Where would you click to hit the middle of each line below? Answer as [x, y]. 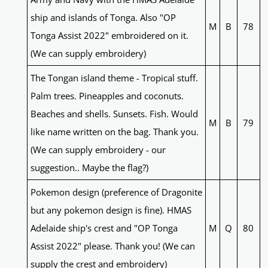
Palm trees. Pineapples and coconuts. [107, 96]
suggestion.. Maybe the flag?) [89, 168]
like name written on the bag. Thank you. [114, 132]
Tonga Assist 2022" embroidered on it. [109, 36]
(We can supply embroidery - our [98, 150]
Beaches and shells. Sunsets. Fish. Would [114, 114]
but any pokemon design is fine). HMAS [111, 210]
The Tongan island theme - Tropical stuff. [114, 78]
